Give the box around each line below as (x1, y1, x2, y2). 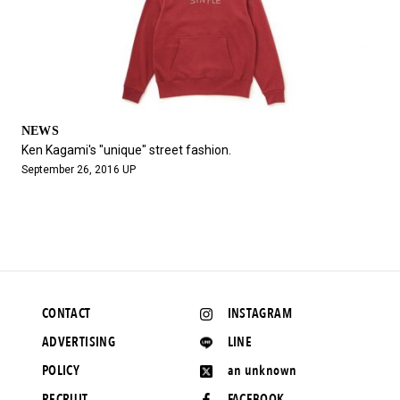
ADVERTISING (41, 333, 116, 352)
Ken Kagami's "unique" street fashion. (21, 143, 231, 158)
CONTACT (41, 304, 91, 323)
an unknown (227, 362, 297, 380)
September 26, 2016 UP (21, 163, 136, 177)
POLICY (41, 362, 80, 380)
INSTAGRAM (227, 304, 292, 323)
